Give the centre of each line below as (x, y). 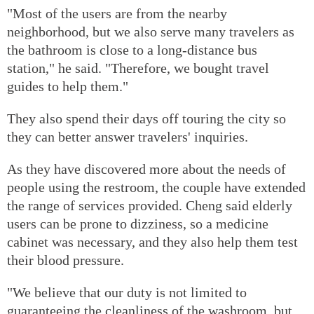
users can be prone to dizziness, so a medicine (138, 223)
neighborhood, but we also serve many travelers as (151, 31)
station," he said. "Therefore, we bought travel (138, 68)
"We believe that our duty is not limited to (127, 292)
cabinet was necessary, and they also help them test (152, 241)
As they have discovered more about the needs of (146, 169)
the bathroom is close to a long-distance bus (132, 49)
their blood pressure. (66, 260)
